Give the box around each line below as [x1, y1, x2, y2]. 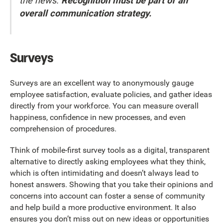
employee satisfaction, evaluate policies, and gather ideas [10, 89, 212, 99]
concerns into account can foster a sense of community [10, 191, 205, 201]
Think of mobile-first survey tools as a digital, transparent [10, 145, 210, 155]
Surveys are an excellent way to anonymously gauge [10, 78, 194, 88]
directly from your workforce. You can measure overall [10, 101, 199, 111]
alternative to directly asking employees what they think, [10, 157, 206, 167]
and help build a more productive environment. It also [10, 203, 196, 213]
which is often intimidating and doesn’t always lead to [10, 168, 199, 178]
